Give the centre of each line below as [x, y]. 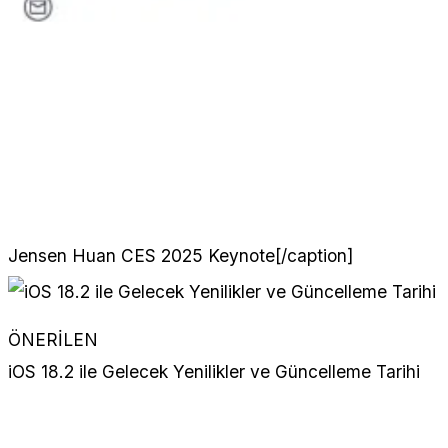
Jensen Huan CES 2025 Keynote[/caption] [180, 256]
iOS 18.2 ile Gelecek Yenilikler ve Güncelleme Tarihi [214, 372]
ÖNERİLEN [53, 340]
